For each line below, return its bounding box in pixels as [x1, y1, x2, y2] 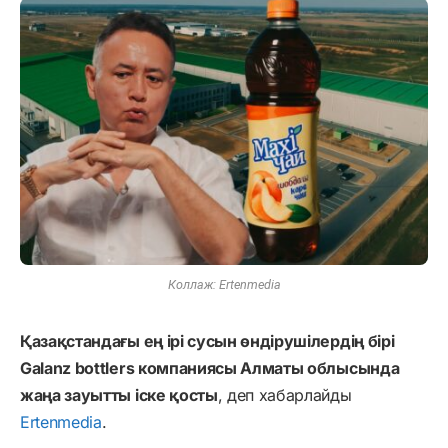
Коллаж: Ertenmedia [167, 276, 281, 292]
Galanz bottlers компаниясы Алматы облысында [20, 357, 400, 378]
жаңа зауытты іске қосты [20, 384, 218, 405]
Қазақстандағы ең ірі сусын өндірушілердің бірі [20, 330, 395, 351]
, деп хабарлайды [217, 384, 352, 405]
